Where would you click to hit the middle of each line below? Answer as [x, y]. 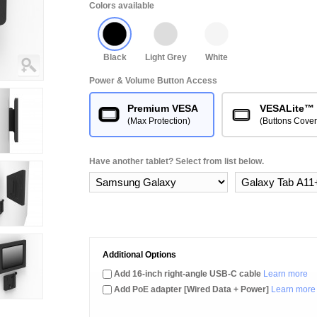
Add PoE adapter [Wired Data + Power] [191, 289]
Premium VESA [163, 108]
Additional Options [139, 255]
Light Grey [166, 57]
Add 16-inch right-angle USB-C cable [188, 274]
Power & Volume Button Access [153, 81]
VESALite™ [287, 108]
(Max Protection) [159, 121]
